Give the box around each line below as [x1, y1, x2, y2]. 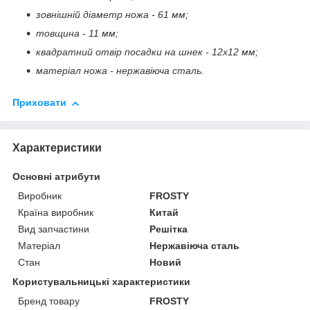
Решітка [149, 223, 188, 235]
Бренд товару [18, 295, 80, 307]
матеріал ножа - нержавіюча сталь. [36, 65, 204, 77]
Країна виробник [18, 206, 93, 218]
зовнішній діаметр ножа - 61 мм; [36, 9, 188, 21]
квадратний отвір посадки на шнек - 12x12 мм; [36, 46, 258, 58]
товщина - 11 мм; [36, 28, 118, 39]
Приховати [12, 97, 66, 109]
